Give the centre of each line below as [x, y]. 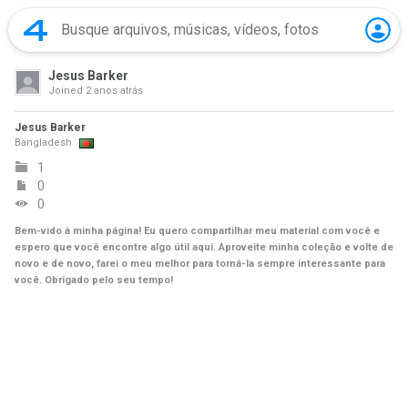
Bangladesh [43, 143]
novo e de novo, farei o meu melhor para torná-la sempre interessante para [200, 264]
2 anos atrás [113, 91]
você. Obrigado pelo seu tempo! [94, 280]
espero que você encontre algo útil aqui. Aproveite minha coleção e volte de [204, 247]
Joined [66, 91]
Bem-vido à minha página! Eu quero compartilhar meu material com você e [197, 231]
